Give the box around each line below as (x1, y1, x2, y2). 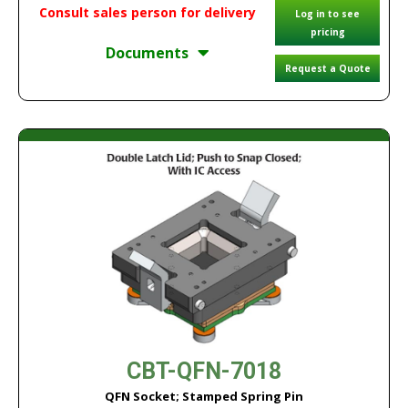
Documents (106, 43, 189, 63)
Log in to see (295, 7, 360, 20)
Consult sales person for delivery (38, 4, 256, 21)
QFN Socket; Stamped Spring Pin (105, 388, 303, 404)
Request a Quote (284, 62, 371, 75)
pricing (310, 25, 345, 38)
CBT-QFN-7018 (127, 358, 281, 384)
